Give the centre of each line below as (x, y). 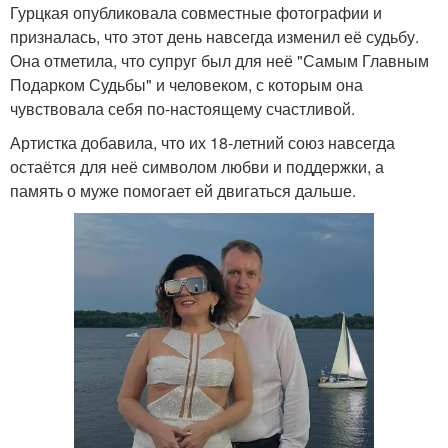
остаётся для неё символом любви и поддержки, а (197, 166)
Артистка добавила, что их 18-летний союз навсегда (202, 142)
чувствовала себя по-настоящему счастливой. (182, 108)
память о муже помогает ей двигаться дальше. (183, 190)
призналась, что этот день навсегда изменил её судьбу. (214, 36)
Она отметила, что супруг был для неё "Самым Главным (219, 60)
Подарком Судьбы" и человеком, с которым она (186, 84)
